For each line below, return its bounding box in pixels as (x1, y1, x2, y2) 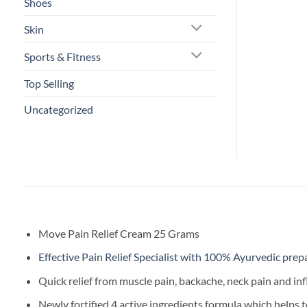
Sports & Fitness (24, 49, 101, 63)
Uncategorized (24, 102, 93, 116)
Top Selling (24, 76, 74, 90)
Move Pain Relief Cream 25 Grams (38, 226, 199, 240)
